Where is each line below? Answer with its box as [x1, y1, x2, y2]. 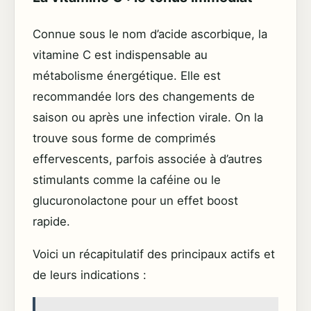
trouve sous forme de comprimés [33, 131, 216, 146]
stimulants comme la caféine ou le [33, 173, 221, 187]
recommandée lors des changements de [33, 90, 255, 104]
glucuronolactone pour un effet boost [33, 194, 238, 208]
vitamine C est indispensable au [33, 48, 208, 62]
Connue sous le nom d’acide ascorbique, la [33, 27, 267, 42]
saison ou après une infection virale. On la [33, 110, 263, 125]
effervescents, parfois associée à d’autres [33, 152, 262, 167]
